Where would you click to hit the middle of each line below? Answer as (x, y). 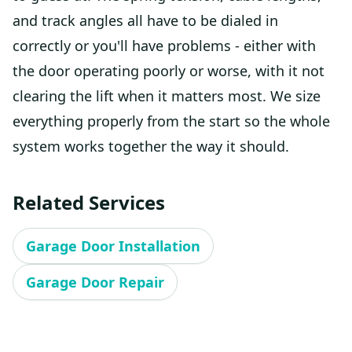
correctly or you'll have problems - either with (164, 45)
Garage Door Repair (95, 282)
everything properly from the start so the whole (171, 121)
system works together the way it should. (151, 146)
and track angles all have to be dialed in (145, 20)
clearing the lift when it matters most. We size (167, 95)
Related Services (89, 202)
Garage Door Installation (113, 246)
